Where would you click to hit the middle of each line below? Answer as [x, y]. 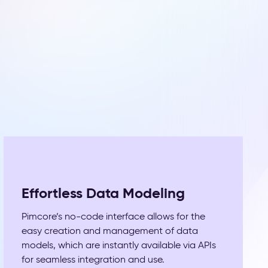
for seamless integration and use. [93, 259]
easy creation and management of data [110, 231]
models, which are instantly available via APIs [119, 245]
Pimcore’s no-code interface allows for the [113, 216]
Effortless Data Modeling [103, 193]
